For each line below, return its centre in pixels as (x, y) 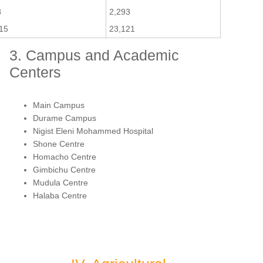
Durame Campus (65, 118)
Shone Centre (59, 144)
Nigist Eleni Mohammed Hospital (93, 131)
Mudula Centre (60, 182)
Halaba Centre (60, 195)
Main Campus (59, 105)
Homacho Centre (65, 156)
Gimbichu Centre (64, 169)
